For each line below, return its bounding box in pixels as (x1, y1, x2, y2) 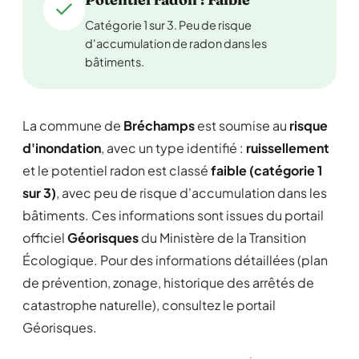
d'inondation (22, 139, 101, 156)
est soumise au (195, 117, 289, 134)
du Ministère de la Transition (139, 229, 306, 246)
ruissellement (246, 139, 329, 156)
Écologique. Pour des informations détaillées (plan (22, 252, 328, 268)
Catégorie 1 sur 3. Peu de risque (85, 18, 252, 32)
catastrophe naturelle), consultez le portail (22, 296, 276, 313)
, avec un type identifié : (101, 139, 246, 156)
